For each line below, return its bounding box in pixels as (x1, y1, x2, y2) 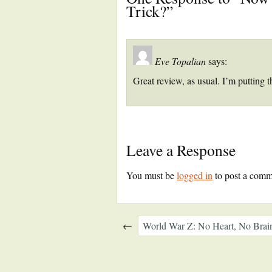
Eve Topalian (155, 55, 206, 67)
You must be (126, 169, 177, 182)
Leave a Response (126, 140, 236, 160)
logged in (177, 169, 212, 182)
